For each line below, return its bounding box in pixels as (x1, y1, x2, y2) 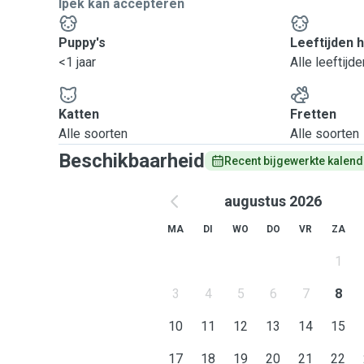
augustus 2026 (224, 193, 322, 210)
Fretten (290, 106, 337, 122)
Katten (58, 106, 99, 122)
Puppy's (58, 35, 106, 50)
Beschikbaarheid (58, 149, 205, 172)
